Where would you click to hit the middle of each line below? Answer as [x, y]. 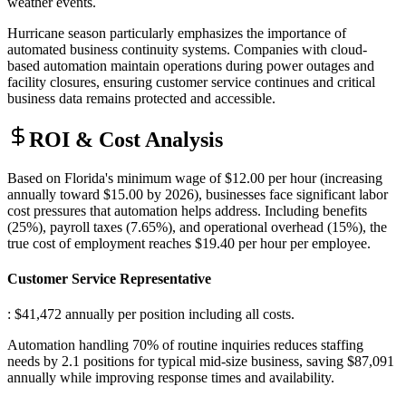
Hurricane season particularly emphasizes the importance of [177, 33]
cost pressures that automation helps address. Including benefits [187, 210]
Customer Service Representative [109, 278]
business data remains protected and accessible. [141, 98]
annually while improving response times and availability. [171, 378]
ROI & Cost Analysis [126, 139]
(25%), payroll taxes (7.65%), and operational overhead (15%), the [197, 227]
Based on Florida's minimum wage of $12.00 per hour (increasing [195, 178]
